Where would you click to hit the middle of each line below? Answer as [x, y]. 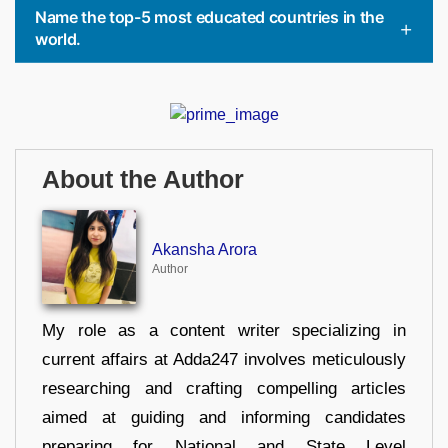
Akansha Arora [204, 249]
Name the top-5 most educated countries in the [209, 16]
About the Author [143, 180]
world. [58, 38]
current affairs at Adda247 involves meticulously [224, 359]
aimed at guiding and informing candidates [224, 417]
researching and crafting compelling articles [224, 388]
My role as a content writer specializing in [224, 330]
